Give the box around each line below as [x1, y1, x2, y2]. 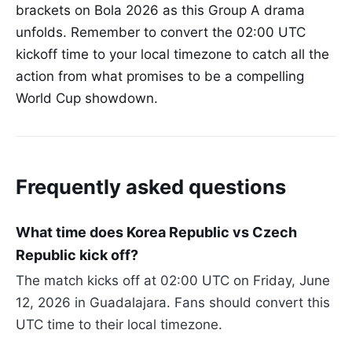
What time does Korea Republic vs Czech [16, 223, 297, 240]
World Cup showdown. [16, 90, 158, 107]
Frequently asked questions [16, 174, 286, 200]
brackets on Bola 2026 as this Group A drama [16, 2, 305, 19]
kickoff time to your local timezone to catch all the [16, 46, 329, 63]
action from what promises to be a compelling [16, 68, 304, 85]
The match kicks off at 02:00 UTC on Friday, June [16, 272, 330, 288]
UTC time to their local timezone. [16, 316, 222, 332]
